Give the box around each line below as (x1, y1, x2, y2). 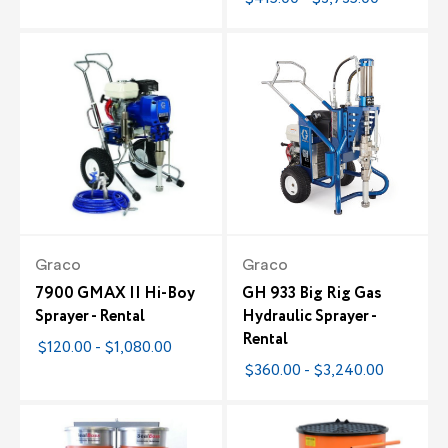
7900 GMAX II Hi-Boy (35, 282, 195, 306)
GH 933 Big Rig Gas (241, 282, 382, 306)
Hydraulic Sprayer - (241, 305, 376, 329)
